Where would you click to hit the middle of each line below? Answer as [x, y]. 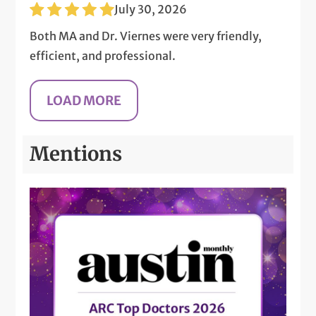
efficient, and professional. [103, 55]
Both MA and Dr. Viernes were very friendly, [146, 36]
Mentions [76, 154]
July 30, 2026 [151, 9]
